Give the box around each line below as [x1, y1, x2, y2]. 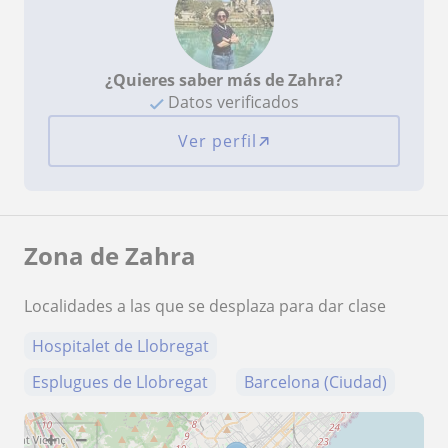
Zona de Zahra [24, 239, 196, 273]
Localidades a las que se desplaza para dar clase [24, 295, 386, 318]
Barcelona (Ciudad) [244, 371, 387, 394]
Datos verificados [163, 91, 299, 114]
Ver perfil [177, 130, 257, 153]
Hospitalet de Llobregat [32, 335, 209, 358]
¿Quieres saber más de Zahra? [105, 69, 343, 92]
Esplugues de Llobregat [32, 371, 208, 394]
